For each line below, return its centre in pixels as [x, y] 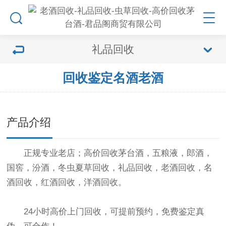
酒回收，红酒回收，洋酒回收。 [67, 182]
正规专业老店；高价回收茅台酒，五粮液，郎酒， [110, 153]
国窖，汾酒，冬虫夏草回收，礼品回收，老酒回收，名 [110, 168]
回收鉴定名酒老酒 [113, 78]
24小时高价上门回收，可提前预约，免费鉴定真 [106, 212]
